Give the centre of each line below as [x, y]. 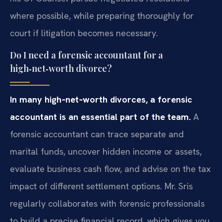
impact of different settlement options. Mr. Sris [101, 186]
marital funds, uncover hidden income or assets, [106, 152]
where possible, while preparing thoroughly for [102, 16]
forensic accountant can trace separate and [97, 134]
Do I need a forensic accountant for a [86, 55]
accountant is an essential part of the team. [100, 117]
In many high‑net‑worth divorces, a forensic [101, 100]
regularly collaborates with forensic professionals [107, 204]
